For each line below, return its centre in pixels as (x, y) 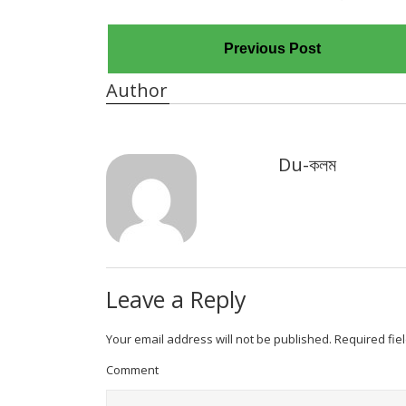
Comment (132, 370)
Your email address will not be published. (219, 339)
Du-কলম (307, 165)
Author (137, 91)
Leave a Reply (176, 300)
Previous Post (273, 49)
